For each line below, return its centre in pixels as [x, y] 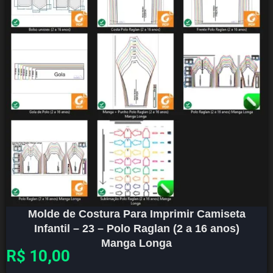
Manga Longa [136, 243]
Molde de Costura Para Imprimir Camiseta [136, 214]
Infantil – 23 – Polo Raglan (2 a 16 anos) [136, 229]
